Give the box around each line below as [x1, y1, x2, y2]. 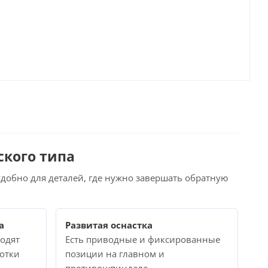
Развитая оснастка [65, 219, 153, 231]
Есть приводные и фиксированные [65, 233, 221, 245]
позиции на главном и [65, 248, 165, 260]
